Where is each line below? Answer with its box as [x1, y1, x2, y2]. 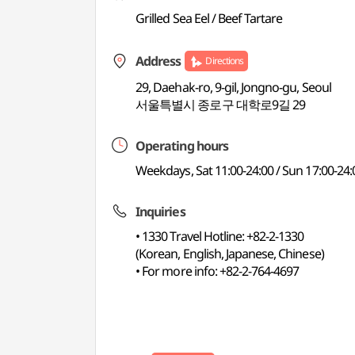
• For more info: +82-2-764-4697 [136, 262, 300, 280]
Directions [205, 54, 243, 67]
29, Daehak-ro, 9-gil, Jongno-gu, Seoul [136, 78, 331, 96]
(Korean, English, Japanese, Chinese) [136, 245, 324, 262]
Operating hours [136, 137, 228, 155]
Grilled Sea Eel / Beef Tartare [136, 10, 283, 27]
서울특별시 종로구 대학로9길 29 [136, 96, 305, 113]
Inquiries [136, 203, 185, 220]
